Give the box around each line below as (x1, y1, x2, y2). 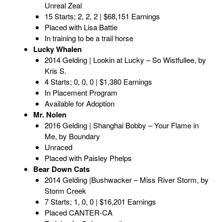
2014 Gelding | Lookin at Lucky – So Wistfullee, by (44, 55, 206, 65)
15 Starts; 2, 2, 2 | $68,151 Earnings (44, 11, 160, 22)
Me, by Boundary (44, 131, 100, 142)
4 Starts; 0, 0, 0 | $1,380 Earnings (44, 76, 152, 87)
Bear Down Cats (33, 164, 90, 175)
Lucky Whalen (33, 44, 82, 55)
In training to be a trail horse (44, 33, 133, 44)
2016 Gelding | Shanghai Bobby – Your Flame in (44, 120, 199, 131)
